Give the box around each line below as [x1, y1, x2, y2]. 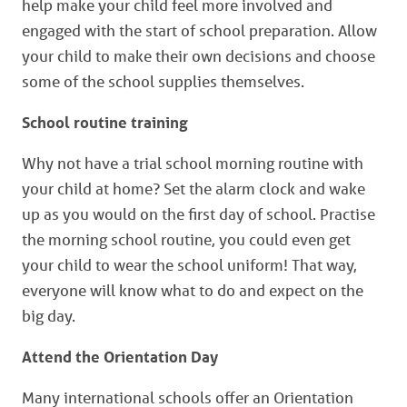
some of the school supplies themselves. [22, 71, 304, 91]
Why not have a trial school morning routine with [22, 153, 363, 173]
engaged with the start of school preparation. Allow [22, 20, 377, 40]
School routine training [22, 112, 188, 132]
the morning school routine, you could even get [22, 229, 351, 249]
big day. [22, 305, 75, 325]
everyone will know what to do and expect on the [22, 280, 363, 300]
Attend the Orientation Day [22, 346, 218, 366]
